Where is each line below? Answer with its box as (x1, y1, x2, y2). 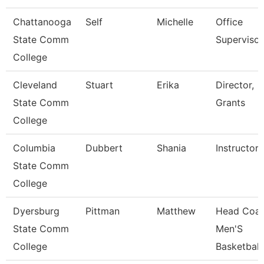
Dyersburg (13, 205, 60, 217)
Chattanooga (13, 16, 71, 28)
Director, (216, 79, 254, 91)
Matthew (157, 205, 196, 217)
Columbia (13, 142, 55, 154)
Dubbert (85, 142, 123, 154)
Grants (216, 97, 245, 108)
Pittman (85, 205, 120, 217)
